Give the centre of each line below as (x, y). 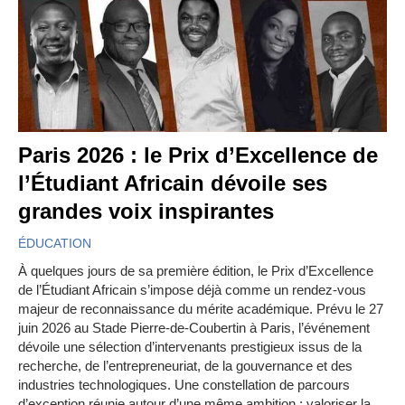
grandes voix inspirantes (146, 212)
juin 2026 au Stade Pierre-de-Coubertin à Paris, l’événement (194, 328)
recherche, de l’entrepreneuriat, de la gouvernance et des (185, 366)
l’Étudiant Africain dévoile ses (173, 184)
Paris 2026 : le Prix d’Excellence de (198, 155)
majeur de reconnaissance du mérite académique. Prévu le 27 (201, 309)
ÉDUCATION (55, 244)
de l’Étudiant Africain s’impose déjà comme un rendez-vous (192, 290)
